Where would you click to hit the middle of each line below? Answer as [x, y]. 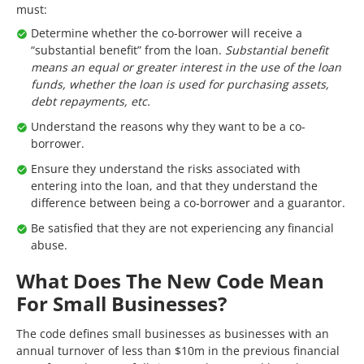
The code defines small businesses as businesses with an [173, 334]
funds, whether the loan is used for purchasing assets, [180, 84]
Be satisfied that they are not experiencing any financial [182, 228]
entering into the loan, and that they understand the [174, 186]
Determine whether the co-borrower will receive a [167, 33]
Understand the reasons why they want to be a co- [168, 126]
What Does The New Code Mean [170, 281]
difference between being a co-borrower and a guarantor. [188, 203]
